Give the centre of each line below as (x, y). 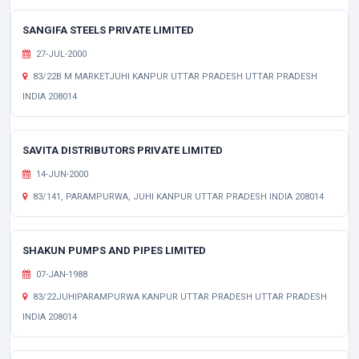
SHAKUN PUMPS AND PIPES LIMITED (114, 250)
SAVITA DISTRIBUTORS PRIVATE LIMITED (123, 150)
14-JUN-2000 (61, 174)
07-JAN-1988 (61, 274)
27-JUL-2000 (60, 54)
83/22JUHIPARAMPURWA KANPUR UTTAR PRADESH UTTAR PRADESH (179, 297)
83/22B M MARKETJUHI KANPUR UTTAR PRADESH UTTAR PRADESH (174, 77)
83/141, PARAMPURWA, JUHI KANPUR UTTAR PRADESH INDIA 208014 (177, 197)
